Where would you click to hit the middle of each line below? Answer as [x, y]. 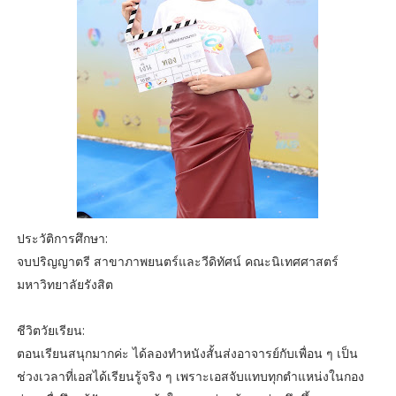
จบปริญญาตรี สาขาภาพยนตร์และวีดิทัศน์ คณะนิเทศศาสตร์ [177, 262]
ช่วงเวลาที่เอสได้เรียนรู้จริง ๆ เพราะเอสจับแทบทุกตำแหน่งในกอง [190, 377]
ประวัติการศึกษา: [62, 239]
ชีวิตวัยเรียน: [50, 331]
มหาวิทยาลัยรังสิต [65, 285]
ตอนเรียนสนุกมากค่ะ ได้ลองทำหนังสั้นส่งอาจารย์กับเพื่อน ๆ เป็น [187, 354]
